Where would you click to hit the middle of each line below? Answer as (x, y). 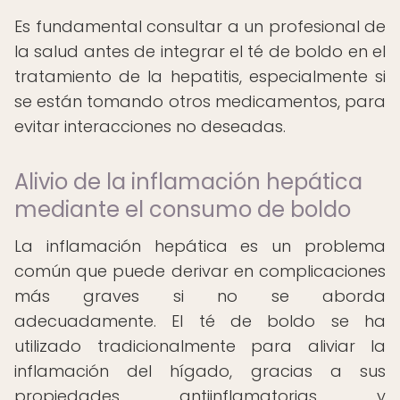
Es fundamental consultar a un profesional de (200, 26)
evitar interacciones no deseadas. (150, 126)
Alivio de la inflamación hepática (188, 182)
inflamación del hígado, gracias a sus (200, 371)
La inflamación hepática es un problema (200, 246)
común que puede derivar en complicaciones (200, 271)
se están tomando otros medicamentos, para (200, 101)
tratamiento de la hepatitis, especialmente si (200, 76)
